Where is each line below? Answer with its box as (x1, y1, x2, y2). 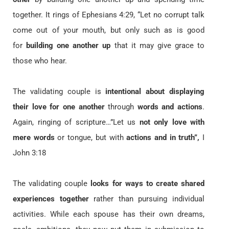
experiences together (13, 194, 89, 204)
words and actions (137, 102, 202, 112)
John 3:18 (13, 148, 46, 158)
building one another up (26, 41, 114, 51)
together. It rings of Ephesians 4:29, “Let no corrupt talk (13, 10, 204, 20)
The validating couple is (13, 87, 106, 97)
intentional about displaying (105, 87, 205, 97)
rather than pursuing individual (88, 194, 205, 204)
